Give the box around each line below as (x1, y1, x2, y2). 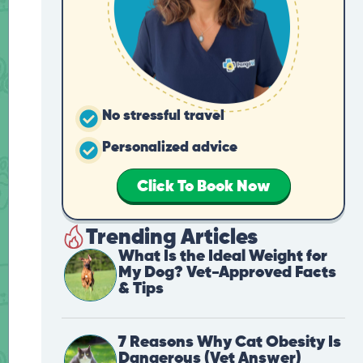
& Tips (118, 280, 164, 298)
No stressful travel (102, 109, 224, 124)
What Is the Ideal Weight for (118, 248, 327, 266)
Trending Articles (86, 227, 258, 250)
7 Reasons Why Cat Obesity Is (118, 334, 341, 352)
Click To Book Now (136, 178, 271, 196)
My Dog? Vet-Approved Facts (118, 264, 336, 282)
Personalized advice (102, 140, 237, 156)
